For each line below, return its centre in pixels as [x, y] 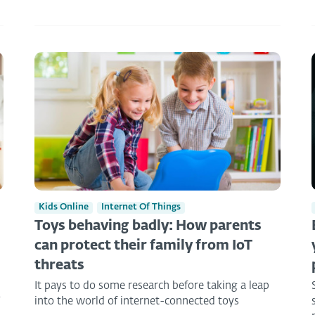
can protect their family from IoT [143, 246]
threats [59, 266]
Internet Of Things [141, 207]
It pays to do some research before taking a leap [152, 286]
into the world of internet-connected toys [137, 302]
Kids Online [64, 207]
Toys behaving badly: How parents [148, 226]
